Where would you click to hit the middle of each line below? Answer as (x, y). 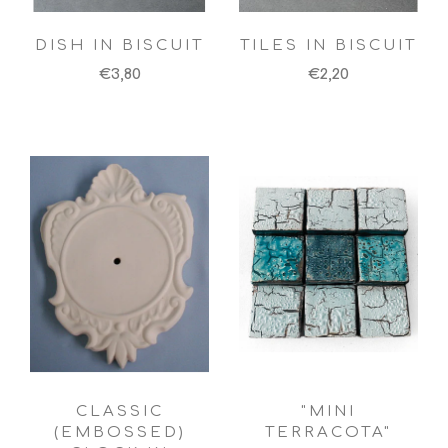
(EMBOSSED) (119, 433)
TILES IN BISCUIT (328, 45)
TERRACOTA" (328, 433)
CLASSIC (119, 412)
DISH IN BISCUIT (119, 45)
